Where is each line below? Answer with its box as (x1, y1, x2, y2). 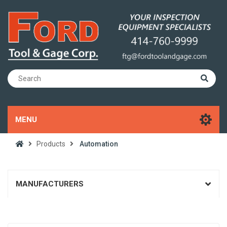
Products (36, 140, 65, 148)
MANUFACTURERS (16, 179, 84, 189)
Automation (80, 140, 118, 148)
